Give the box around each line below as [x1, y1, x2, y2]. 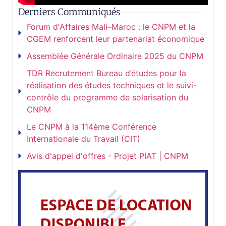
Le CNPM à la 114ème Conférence [27, 122, 156, 132]
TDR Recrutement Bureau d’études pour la [27, 68, 186, 79]
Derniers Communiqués [18, 6, 121, 18]
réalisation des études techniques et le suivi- [27, 80, 197, 91]
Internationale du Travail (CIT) [27, 134, 140, 144]
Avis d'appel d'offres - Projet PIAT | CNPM [27, 151, 188, 161]
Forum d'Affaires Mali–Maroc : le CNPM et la [27, 22, 195, 32]
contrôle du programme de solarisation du [27, 92, 188, 103]
